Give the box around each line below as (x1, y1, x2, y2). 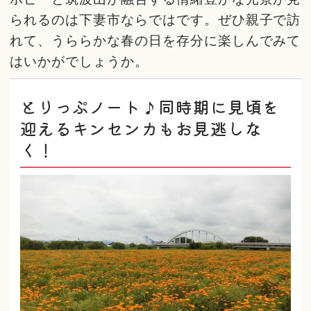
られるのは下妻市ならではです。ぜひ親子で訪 (10, 11, 301, 28)
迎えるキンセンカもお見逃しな (19, 115, 263, 140)
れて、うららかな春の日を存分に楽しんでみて (10, 32, 301, 49)
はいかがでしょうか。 (10, 53, 149, 70)
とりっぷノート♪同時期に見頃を (19, 94, 280, 119)
